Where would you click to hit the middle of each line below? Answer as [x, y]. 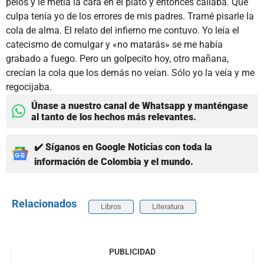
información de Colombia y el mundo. [114, 161]
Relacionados [44, 203]
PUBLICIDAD [132, 251]
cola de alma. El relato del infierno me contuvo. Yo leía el [123, 30]
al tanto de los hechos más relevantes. [114, 117]
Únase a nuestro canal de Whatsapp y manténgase [140, 105]
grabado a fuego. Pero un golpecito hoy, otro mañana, [117, 58]
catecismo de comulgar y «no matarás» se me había [114, 44]
